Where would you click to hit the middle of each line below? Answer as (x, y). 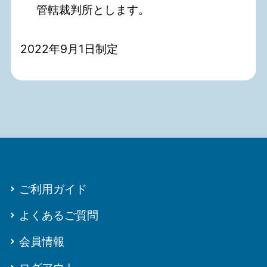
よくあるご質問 (59, 215)
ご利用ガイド (53, 189)
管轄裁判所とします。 (93, 10)
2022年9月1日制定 (69, 49)
